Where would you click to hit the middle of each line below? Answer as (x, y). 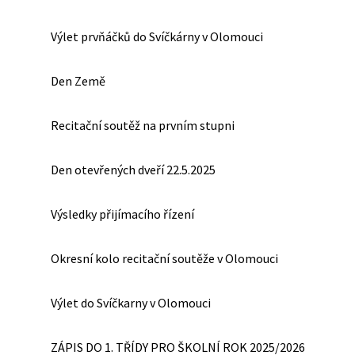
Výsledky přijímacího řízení (122, 214)
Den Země (78, 81)
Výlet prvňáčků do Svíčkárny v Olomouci (157, 36)
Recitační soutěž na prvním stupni (143, 125)
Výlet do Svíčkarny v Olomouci (131, 303)
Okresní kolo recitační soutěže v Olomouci (164, 258)
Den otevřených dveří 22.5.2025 (133, 170)
